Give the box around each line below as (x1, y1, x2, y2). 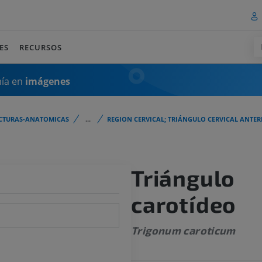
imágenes (25, 74, 70, 88)
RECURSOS (19, 42, 63, 53)
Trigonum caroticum (131, 224, 236, 237)
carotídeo (131, 191, 236, 218)
